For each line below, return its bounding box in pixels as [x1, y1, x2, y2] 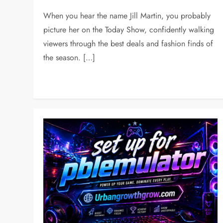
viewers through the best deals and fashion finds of [43, 37, 214, 49]
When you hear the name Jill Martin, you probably [43, 9, 211, 21]
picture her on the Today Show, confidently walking [43, 23, 215, 35]
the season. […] [43, 51, 96, 63]
